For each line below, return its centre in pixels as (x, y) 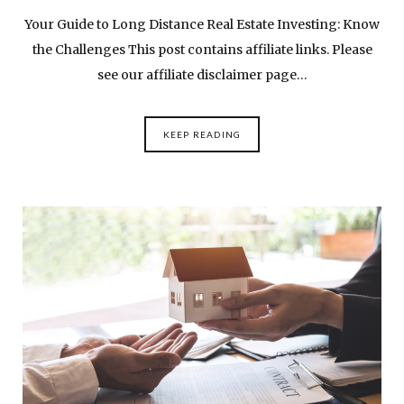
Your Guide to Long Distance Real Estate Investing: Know (202, 24)
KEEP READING (202, 134)
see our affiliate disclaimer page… (202, 74)
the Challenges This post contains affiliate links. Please (202, 49)
